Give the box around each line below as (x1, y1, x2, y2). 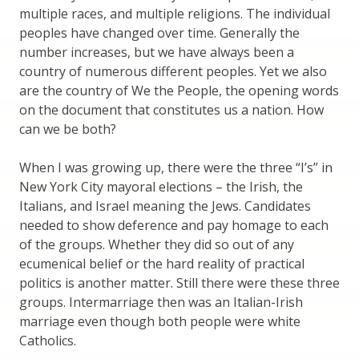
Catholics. (19, 332, 76, 350)
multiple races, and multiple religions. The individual (19, 5, 330, 23)
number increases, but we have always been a (19, 43, 294, 62)
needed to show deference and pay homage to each (19, 216, 329, 235)
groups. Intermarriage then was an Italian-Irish (19, 293, 303, 312)
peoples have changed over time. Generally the (19, 24, 300, 42)
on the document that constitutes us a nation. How (19, 101, 324, 119)
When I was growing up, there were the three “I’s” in (19, 159, 333, 177)
